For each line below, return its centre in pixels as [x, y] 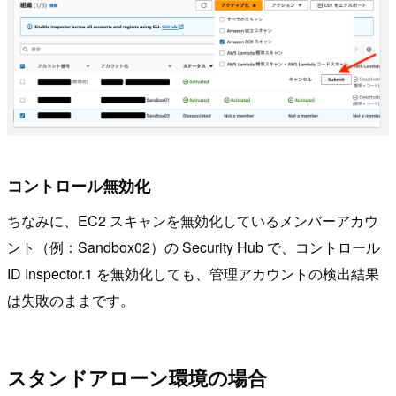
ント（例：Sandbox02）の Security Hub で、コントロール [194, 247]
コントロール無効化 [79, 186]
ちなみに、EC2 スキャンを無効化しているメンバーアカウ [193, 220]
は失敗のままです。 [71, 300]
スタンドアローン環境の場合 [137, 378]
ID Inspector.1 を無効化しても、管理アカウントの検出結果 [193, 273]
